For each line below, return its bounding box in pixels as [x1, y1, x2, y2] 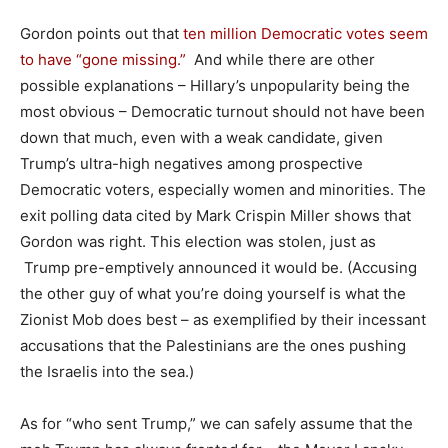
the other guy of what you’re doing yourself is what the [20, 283, 406, 303]
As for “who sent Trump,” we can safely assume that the [20, 413, 413, 433]
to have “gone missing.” [20, 49, 186, 69]
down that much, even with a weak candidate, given [20, 127, 383, 147]
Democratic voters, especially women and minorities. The [20, 179, 426, 199]
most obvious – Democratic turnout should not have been [20, 101, 425, 121]
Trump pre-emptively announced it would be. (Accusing [20, 257, 417, 277]
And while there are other [186, 49, 375, 69]
